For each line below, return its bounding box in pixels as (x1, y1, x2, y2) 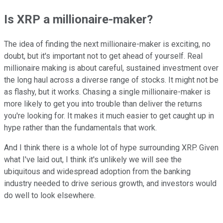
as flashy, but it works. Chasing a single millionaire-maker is (4, 87, 211, 97)
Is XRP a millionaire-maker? (4, 12, 153, 27)
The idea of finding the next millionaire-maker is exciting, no (4, 39, 211, 49)
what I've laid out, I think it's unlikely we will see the (4, 155, 182, 165)
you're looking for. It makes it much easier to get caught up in (4, 111, 214, 121)
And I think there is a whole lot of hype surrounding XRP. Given (4, 143, 219, 153)
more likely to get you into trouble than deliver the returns (4, 99, 202, 109)
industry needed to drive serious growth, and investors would (4, 179, 217, 189)
